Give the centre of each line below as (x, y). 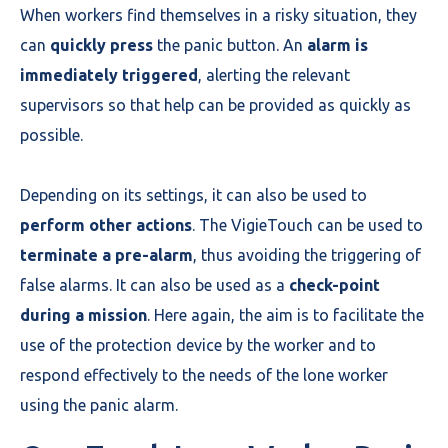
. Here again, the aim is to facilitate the (285, 315)
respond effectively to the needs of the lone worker (204, 375)
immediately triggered (109, 75)
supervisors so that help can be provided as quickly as (215, 105)
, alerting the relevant (274, 75)
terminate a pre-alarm (106, 255)
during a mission (83, 315)
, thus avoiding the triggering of (307, 255)
